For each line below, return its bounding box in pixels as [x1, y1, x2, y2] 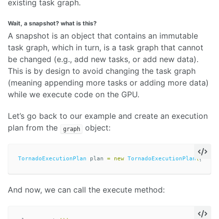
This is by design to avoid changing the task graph [8, 66, 196, 76]
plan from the [8, 123, 60, 133]
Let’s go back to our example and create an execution [8, 111, 208, 121]
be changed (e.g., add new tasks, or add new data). [8, 54, 198, 64]
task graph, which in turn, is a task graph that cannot [8, 42, 203, 52]
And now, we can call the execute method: [8, 185, 165, 195]
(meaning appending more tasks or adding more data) [8, 77, 209, 88]
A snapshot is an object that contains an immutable [8, 30, 198, 41]
